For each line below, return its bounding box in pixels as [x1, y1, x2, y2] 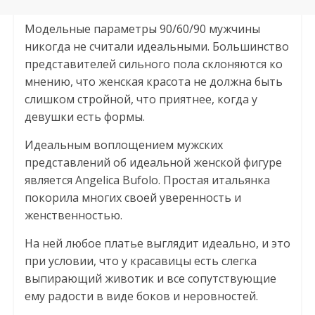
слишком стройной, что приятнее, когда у [24, 91, 257, 107]
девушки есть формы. [24, 109, 145, 124]
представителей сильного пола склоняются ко [24, 56, 283, 72]
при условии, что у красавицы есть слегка [24, 253, 257, 269]
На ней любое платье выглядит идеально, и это [24, 236, 290, 251]
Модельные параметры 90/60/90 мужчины [24, 21, 260, 37]
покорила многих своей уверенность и [24, 190, 241, 205]
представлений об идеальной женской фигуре [24, 155, 282, 170]
